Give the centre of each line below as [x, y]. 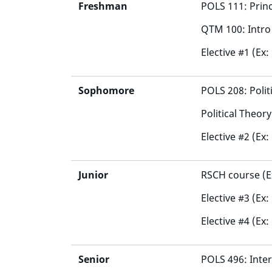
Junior [93, 175]
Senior [94, 259]
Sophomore [106, 90]
